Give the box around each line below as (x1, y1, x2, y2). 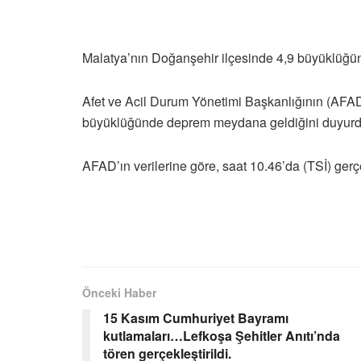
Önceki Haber (82, 284, 156, 301)
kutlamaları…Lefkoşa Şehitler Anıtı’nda (103, 326, 340, 345)
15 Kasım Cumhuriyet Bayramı (103, 308, 288, 327)
